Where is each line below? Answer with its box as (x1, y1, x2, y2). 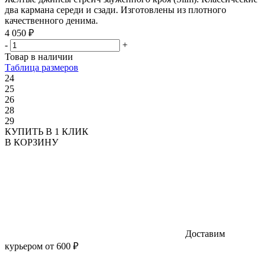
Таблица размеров (5, 62, 78, 72)
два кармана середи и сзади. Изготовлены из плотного (5, 4, 226, 15)
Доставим (183, 228, 225, 239)
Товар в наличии (5, 51, 73, 62)
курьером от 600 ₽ (5, 240, 78, 251)
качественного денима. (5, 15, 98, 26)
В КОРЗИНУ (5, 137, 58, 147)
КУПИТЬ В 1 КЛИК (5, 126, 88, 137)
